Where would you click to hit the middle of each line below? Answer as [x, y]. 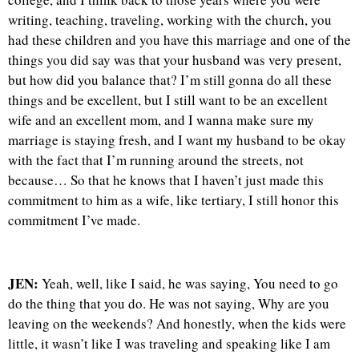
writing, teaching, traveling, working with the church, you [170, 20]
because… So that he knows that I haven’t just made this [166, 180]
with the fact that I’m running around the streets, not [156, 160]
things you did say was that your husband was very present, [175, 60]
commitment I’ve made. [74, 220]
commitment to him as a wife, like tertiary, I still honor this [173, 200]
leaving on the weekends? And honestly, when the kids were [177, 324]
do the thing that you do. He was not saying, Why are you [169, 304]
